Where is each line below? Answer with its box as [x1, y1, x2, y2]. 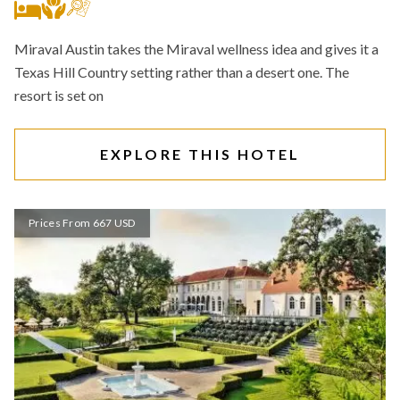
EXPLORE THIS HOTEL [99, 146, 301, 162]
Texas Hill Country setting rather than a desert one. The [14, 63, 349, 80]
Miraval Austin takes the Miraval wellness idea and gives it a [14, 40, 379, 57]
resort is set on [14, 87, 104, 104]
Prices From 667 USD [29, 216, 136, 229]
